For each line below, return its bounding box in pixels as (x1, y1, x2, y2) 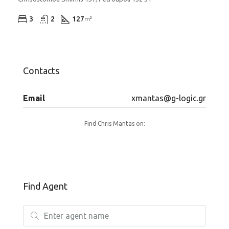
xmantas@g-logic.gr (131, 93, 206, 103)
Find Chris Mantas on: (84, 120, 145, 127)
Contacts (23, 65, 59, 76)
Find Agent (23, 180, 67, 191)
